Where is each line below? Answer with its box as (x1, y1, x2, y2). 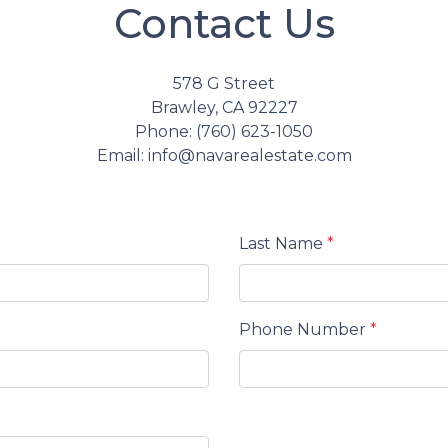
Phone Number (239, 320, 370, 339)
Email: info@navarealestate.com (96, 146, 352, 165)
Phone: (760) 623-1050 (135, 122, 313, 141)
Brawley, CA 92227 (150, 98, 298, 117)
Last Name (239, 234, 327, 253)
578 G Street (173, 74, 275, 93)
